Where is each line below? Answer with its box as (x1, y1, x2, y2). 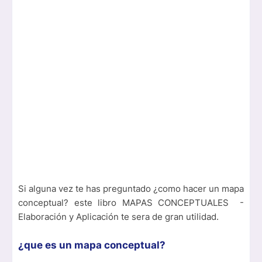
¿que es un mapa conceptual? (18, 239, 166, 251)
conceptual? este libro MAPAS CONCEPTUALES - (18, 197, 244, 209)
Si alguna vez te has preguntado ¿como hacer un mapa (18, 183, 244, 195)
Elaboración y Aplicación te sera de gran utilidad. (18, 211, 219, 223)
